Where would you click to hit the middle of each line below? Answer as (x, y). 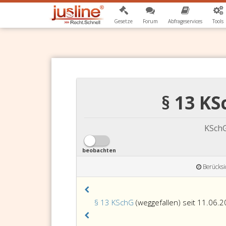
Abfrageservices (185, 21)
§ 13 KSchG (114, 202)
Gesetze (124, 21)
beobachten (99, 151)
